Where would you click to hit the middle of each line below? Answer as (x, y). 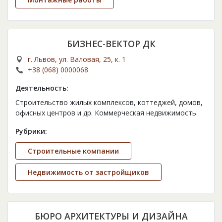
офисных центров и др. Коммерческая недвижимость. (107, 113)
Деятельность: (42, 88)
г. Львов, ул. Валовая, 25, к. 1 (77, 59)
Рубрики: (31, 131)
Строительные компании (73, 151)
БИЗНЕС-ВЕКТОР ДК (111, 44)
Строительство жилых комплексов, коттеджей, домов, (109, 103)
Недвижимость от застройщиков (88, 172)
